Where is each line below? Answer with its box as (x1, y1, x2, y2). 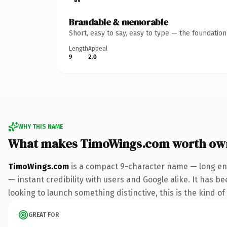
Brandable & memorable (69, 15, 168, 28)
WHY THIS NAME (18, 123, 63, 130)
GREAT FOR (28, 211, 59, 218)
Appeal (88, 45, 107, 52)
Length (69, 45, 88, 52)
